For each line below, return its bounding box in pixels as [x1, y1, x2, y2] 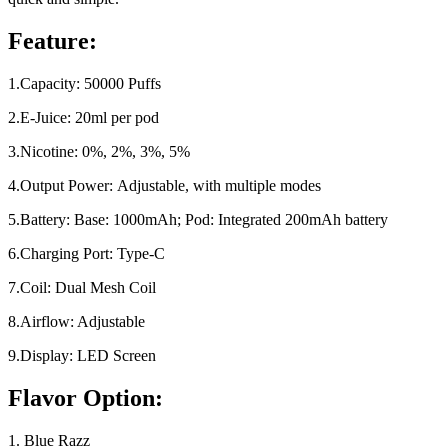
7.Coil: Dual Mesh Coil [8, 279, 156, 296]
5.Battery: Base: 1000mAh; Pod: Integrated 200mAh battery [8, 211, 388, 228]
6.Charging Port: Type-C [8, 245, 165, 262]
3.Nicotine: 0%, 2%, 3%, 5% [8, 143, 190, 160]
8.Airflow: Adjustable [8, 313, 145, 330]
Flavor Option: [8, 384, 163, 411]
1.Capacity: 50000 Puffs [8, 75, 161, 92]
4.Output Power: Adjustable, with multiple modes [8, 177, 321, 194]
